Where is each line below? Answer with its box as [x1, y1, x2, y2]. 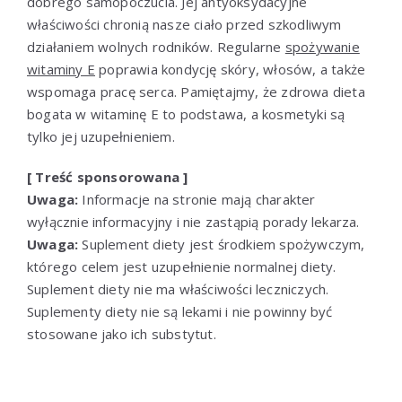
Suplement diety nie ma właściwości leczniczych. [27, 279, 329, 298]
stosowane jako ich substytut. [27, 324, 216, 343]
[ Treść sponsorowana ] [27, 167, 188, 186]
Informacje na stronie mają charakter [78, 189, 316, 208]
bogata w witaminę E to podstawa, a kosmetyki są [27, 104, 345, 123]
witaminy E [27, 59, 95, 78]
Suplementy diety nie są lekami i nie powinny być [27, 301, 333, 320]
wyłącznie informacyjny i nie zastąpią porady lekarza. [27, 212, 360, 231]
